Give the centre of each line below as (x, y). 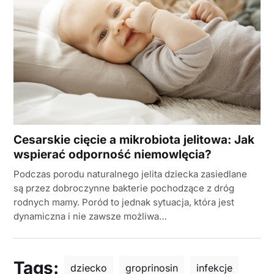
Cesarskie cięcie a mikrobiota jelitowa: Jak (134, 140)
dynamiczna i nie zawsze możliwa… (90, 217)
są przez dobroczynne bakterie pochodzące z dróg (124, 188)
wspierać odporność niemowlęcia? (113, 155)
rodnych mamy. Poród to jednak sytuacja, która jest (124, 202)
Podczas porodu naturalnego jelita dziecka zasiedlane (130, 174)
